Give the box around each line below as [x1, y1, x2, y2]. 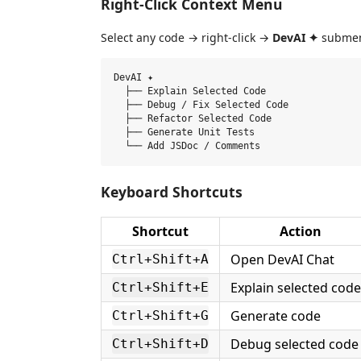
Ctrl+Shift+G [112, 308, 209, 323]
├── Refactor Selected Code [114, 113, 272, 124]
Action [279, 222, 322, 240]
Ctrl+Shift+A [112, 251, 209, 267]
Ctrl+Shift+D [112, 336, 209, 351]
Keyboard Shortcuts [101, 181, 243, 201]
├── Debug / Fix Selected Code [114, 99, 288, 110]
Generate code [230, 307, 321, 325]
